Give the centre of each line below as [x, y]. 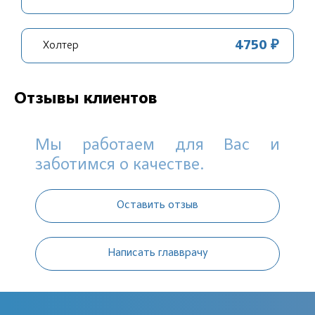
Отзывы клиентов [86, 99]
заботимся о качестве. [120, 165]
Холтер [61, 46]
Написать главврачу [157, 253]
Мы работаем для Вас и [157, 146]
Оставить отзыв [157, 205]
